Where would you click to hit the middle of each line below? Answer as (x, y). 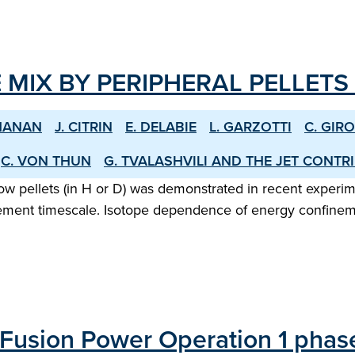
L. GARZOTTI (250, 127)
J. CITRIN (84, 127)
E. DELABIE (161, 127)
